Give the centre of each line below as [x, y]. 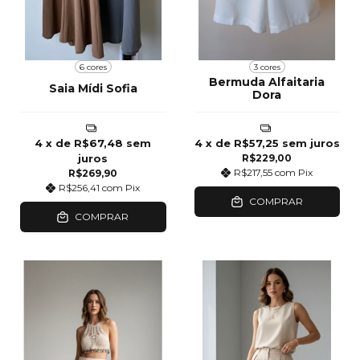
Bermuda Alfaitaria [267, 82]
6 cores [93, 67]
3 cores [267, 67]
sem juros [311, 143]
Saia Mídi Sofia [93, 89]
